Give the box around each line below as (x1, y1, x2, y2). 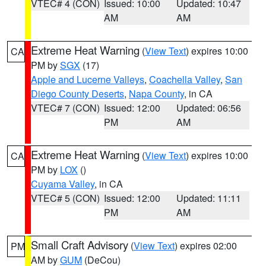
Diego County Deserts (31, 87, 124, 100)
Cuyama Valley (31, 177, 94, 191)
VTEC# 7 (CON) (31, 101, 100, 115)
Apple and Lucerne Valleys (31, 72, 144, 86)
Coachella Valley (149, 72, 220, 86)
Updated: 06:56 (176, 101, 242, 115)
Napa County (129, 87, 184, 100)
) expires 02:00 (175, 239, 237, 252)
